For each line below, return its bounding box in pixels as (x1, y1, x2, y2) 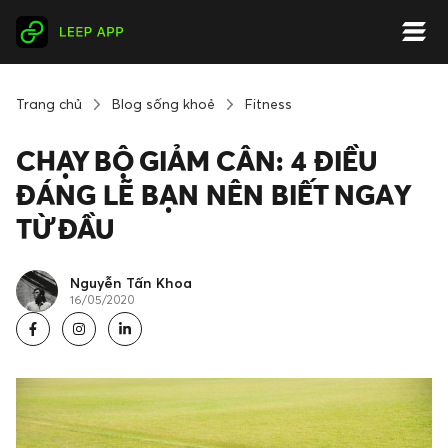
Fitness (245, 95, 292, 112)
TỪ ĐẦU (16, 212, 115, 245)
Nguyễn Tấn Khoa (70, 273, 192, 291)
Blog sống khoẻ (112, 95, 215, 112)
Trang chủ (16, 95, 82, 112)
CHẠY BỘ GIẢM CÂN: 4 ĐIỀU (16, 144, 377, 177)
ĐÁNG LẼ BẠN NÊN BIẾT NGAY (16, 178, 409, 211)
